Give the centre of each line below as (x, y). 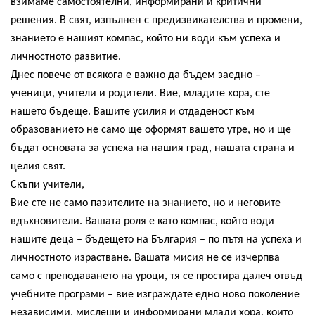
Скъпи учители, (47, 185)
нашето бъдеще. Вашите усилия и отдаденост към (133, 111)
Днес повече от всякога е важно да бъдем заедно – (136, 75)
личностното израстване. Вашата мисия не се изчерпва (145, 258)
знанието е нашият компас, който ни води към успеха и (146, 38)
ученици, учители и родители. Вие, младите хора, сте (140, 93)
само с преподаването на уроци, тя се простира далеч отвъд (156, 276)
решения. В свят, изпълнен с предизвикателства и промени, (156, 20)
